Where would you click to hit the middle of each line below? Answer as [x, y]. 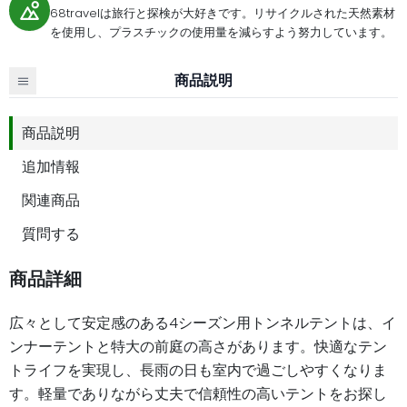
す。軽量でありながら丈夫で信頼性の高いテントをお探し [198, 393]
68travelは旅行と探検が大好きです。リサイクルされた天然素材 [223, 14]
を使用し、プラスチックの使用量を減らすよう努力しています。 [221, 33]
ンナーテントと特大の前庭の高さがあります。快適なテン [198, 346]
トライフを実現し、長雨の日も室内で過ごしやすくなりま [198, 370]
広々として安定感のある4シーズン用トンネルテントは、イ [203, 323]
